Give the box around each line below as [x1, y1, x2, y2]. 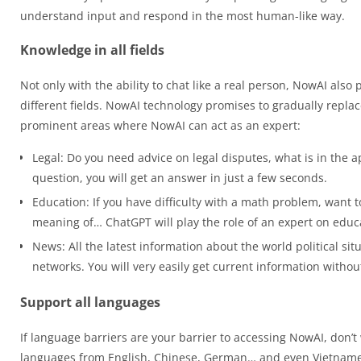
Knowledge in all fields [20, 41, 164, 59]
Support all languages [20, 293, 160, 311]
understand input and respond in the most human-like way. [20, 8, 345, 23]
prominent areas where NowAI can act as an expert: [20, 118, 301, 133]
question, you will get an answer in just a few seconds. [32, 170, 327, 185]
